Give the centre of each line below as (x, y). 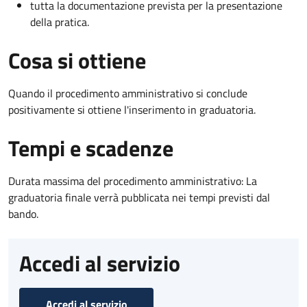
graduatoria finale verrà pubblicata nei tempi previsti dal (139, 197)
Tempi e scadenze (91, 148)
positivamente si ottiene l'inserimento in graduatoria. (132, 109)
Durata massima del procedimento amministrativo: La (133, 181)
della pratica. (60, 22)
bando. (23, 213)
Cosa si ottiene (77, 60)
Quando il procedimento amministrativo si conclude (128, 93)
